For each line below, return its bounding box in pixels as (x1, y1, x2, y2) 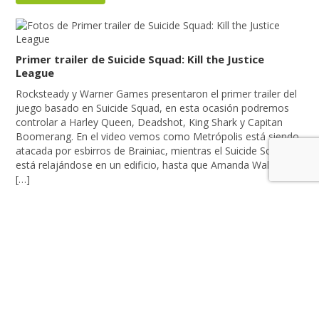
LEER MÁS (37, 200, 85, 214)
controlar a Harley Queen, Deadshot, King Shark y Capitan (16, 115, 283, 130)
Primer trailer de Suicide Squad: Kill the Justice (16, 52, 265, 67)
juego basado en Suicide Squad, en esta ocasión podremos (16, 101, 290, 115)
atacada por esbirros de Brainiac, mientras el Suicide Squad (16, 144, 289, 158)
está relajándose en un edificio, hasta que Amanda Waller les (16, 158, 297, 172)
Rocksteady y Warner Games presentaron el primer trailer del (16, 87, 298, 101)
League (16, 66, 55, 80)
